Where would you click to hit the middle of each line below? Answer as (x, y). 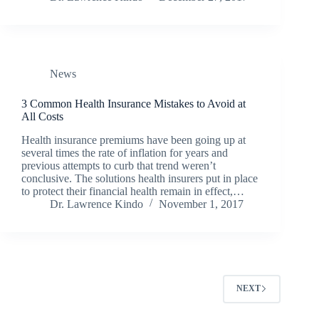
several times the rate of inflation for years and (125, 152)
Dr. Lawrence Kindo (96, 204)
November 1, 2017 (201, 204)
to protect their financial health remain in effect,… (133, 191)
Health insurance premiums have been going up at (134, 140)
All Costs (42, 116)
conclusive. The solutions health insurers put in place (140, 178)
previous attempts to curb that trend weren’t (119, 165)
